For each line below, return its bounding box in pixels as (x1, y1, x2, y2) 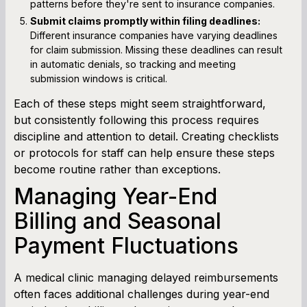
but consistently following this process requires (14, 112, 259, 127)
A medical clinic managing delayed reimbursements (14, 270, 278, 284)
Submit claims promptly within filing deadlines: (30, 14, 260, 27)
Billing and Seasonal (14, 207, 221, 234)
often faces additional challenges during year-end (14, 286, 269, 301)
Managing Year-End (14, 182, 217, 210)
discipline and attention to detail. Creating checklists (14, 129, 279, 143)
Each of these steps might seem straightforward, (14, 96, 266, 110)
